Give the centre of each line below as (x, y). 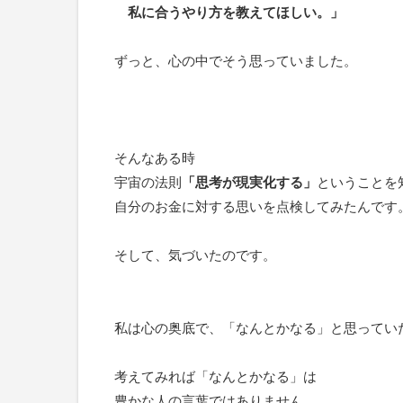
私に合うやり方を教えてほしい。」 (229, 12)
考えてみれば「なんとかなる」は (215, 376)
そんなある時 (155, 158)
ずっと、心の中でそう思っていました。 (236, 61)
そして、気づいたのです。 (195, 255)
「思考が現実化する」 (249, 182)
